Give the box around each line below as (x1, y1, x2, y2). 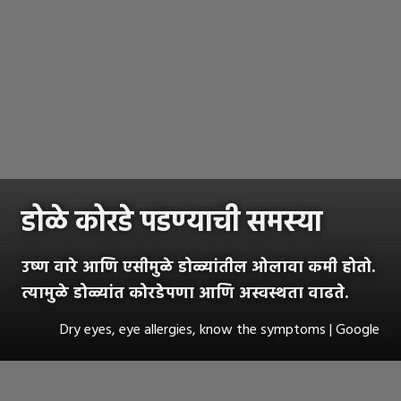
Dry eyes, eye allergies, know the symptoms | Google (60, 319, 380, 343)
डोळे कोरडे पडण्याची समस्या (21, 200, 322, 247)
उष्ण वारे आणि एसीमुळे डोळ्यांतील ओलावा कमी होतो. (21, 255, 375, 282)
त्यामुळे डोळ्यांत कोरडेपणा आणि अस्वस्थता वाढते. (21, 281, 348, 308)
